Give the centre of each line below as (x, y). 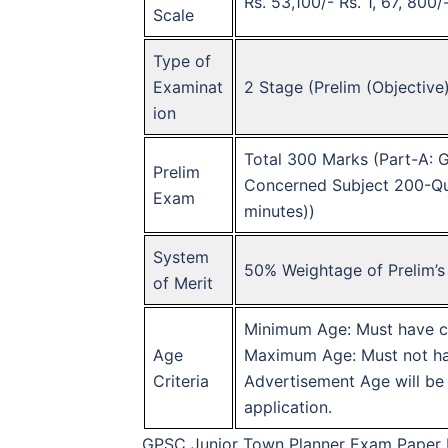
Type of (182, 60)
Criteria (181, 380)
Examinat (188, 86)
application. (288, 406)
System (181, 256)
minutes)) (279, 210)
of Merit (183, 282)
